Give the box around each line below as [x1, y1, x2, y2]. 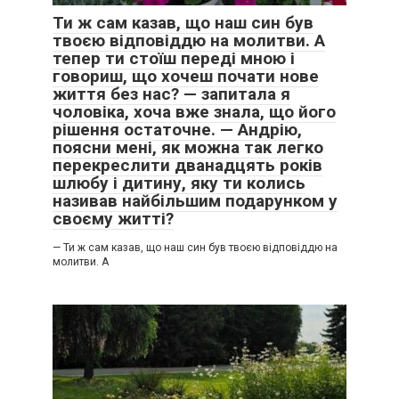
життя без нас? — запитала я [53, 84, 290, 104]
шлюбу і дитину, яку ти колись [53, 173, 305, 193]
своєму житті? [53, 208, 174, 229]
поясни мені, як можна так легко [53, 137, 323, 158]
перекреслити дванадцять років [53, 155, 322, 175]
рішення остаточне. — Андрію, [53, 119, 302, 140]
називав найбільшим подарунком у [53, 191, 338, 211]
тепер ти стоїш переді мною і [53, 48, 295, 69]
